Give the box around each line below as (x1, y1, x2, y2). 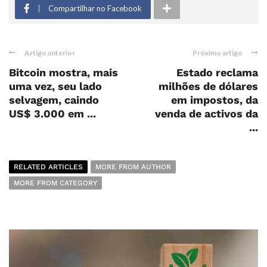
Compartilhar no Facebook (48, 4, 142, 13)
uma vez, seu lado (9, 80, 102, 92)
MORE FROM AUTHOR (95, 163, 171, 171)
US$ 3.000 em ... (9, 107, 96, 120)
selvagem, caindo (9, 94, 99, 106)
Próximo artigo (193, 48, 243, 57)
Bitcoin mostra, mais (9, 66, 118, 79)
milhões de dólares (159, 80, 258, 92)
